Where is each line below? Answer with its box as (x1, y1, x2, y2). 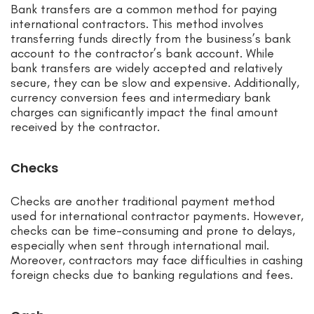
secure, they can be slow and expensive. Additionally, (11, 75, 299, 91)
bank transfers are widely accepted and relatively (11, 60, 282, 76)
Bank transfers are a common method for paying (11, 1, 277, 18)
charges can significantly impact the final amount (11, 104, 278, 121)
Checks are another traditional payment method (11, 193, 275, 210)
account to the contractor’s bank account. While (11, 46, 274, 62)
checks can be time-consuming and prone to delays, (11, 223, 295, 239)
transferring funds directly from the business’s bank (11, 31, 291, 47)
